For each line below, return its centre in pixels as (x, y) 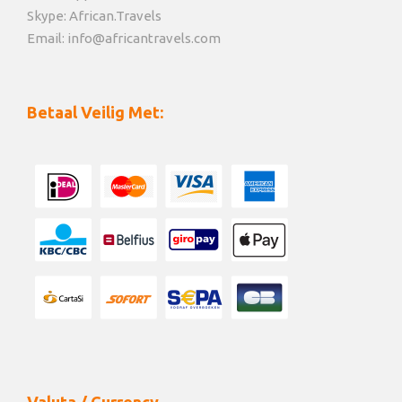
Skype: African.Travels (94, 16)
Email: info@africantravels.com (124, 39)
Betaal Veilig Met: (95, 113)
